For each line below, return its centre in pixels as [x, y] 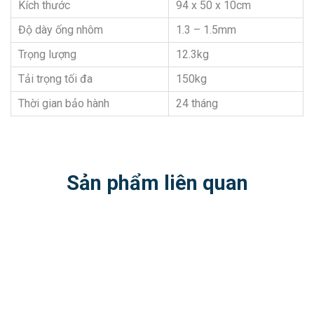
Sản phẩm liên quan [157, 183]
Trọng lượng [47, 54]
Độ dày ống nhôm [61, 29]
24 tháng [197, 103]
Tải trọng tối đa [55, 78]
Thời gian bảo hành [64, 103]
